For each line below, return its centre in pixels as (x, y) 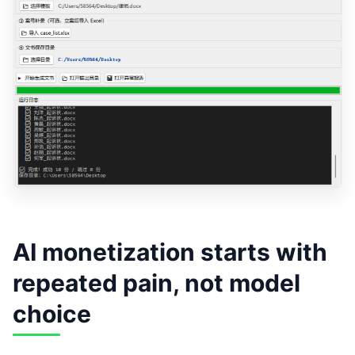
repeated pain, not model (157, 283)
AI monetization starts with (170, 252)
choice (52, 314)
